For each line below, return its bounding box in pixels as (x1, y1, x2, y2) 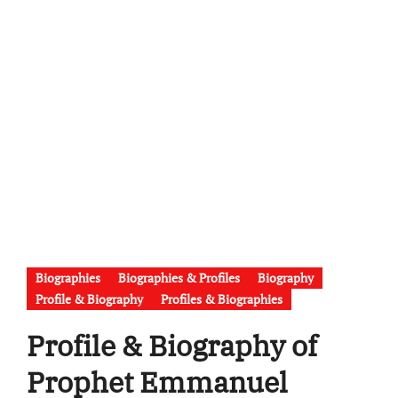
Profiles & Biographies (160, 291, 283, 308)
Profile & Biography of (26, 327, 317, 365)
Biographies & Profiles (117, 269, 240, 287)
